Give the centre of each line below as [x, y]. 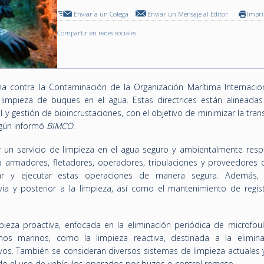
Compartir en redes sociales [97, 33]
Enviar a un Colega [101, 14]
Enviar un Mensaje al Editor [188, 14]
